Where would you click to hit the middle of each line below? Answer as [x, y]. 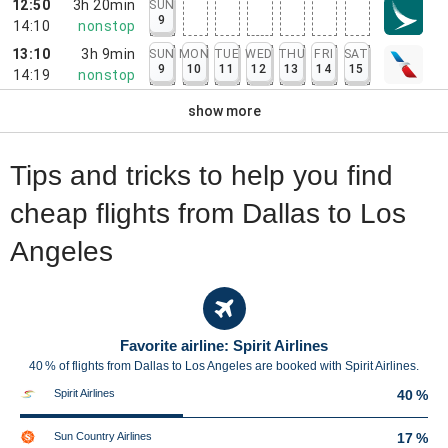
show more [224, 110]
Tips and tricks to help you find [201, 175]
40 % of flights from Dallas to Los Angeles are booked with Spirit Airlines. [224, 366]
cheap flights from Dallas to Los [208, 213]
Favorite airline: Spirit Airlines [224, 345]
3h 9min [108, 53]
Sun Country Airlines [103, 436]
